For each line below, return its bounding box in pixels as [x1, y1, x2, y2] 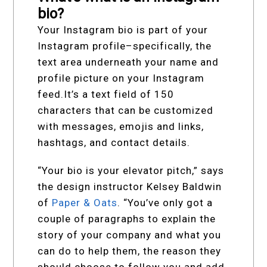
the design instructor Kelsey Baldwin [38, 181, 222, 193]
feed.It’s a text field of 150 [38, 88, 175, 101]
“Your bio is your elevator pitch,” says [38, 164, 225, 177]
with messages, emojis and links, [38, 120, 204, 133]
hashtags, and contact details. [38, 136, 191, 149]
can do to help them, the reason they [38, 245, 222, 257]
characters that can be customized [38, 104, 214, 117]
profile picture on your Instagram [38, 72, 205, 85]
